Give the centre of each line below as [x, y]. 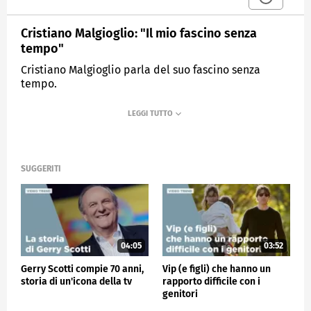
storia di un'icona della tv [76, 281]
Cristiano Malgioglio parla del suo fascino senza [141, 69]
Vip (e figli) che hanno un [217, 269]
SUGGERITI [41, 169]
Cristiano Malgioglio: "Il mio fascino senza [139, 33]
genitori [180, 294]
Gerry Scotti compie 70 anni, [82, 269]
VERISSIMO [124, 117]
